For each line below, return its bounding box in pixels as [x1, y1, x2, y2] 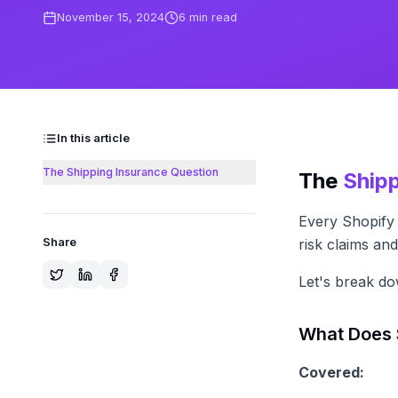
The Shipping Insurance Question [43, 165, 219, 179]
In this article [57, 131, 130, 145]
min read [186, 11, 237, 24]
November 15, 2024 [57, 11, 164, 24]
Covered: [298, 363, 364, 381]
